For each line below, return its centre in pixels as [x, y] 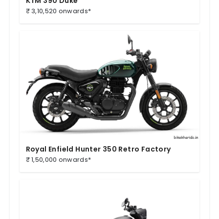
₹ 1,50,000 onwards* [58, 160]
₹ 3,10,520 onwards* [58, 11]
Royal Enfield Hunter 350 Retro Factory [98, 149]
